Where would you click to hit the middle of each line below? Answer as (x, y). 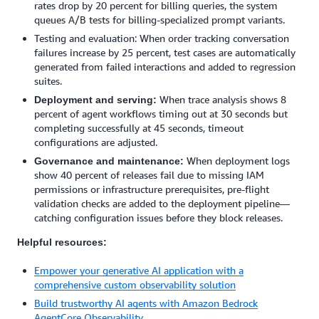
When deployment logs (237, 161)
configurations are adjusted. (96, 142)
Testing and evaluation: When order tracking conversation (162, 38)
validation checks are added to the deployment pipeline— (162, 203)
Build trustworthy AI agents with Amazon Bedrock (146, 303)
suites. (48, 81)
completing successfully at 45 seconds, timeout (139, 128)
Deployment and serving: (95, 100)
